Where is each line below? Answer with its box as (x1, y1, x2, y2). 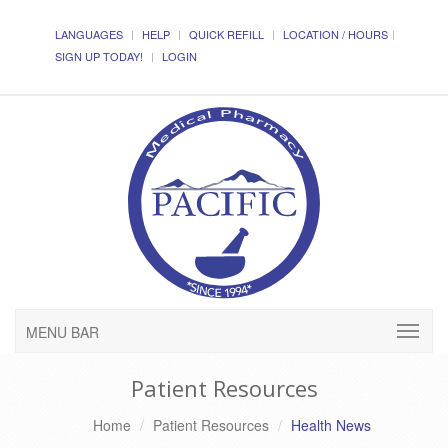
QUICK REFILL (189, 26, 264, 42)
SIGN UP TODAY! (55, 48, 143, 64)
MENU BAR (26, 322, 99, 343)
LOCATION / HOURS (283, 26, 388, 42)
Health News (290, 415, 371, 436)
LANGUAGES (55, 26, 123, 42)
